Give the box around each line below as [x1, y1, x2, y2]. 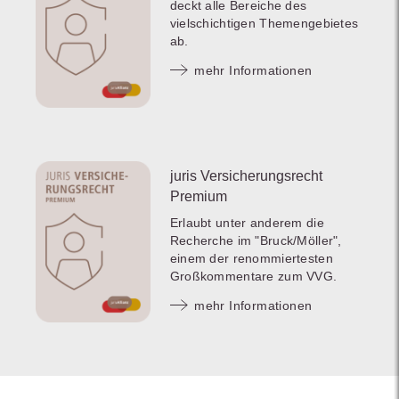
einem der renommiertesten [169, 250, 333, 265]
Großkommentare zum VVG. [169, 268, 338, 283]
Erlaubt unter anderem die [169, 215, 324, 230]
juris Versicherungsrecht [169, 167, 322, 183]
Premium [169, 188, 227, 204]
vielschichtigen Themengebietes [169, 15, 359, 30]
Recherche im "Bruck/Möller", [169, 232, 342, 248]
